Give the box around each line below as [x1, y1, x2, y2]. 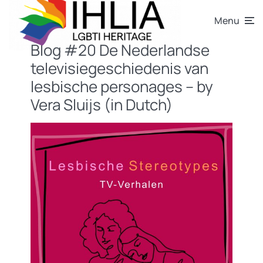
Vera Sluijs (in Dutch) [31, 94, 173, 115]
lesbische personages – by [31, 76, 213, 97]
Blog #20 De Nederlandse [31, 39, 210, 60]
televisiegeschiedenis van [31, 58, 208, 79]
